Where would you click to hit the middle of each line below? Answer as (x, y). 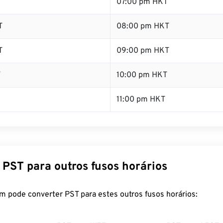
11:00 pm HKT (141, 100)
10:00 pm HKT (142, 75)
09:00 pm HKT (143, 51)
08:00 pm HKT (143, 26)
